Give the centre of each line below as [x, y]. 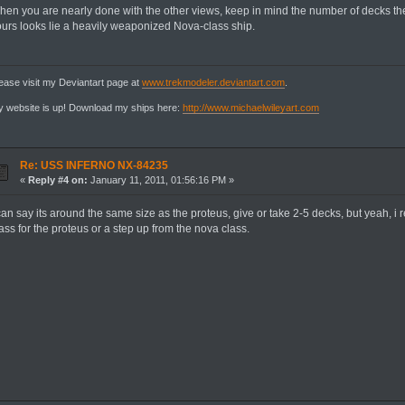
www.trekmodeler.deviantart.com [214, 82]
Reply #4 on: [57, 180]
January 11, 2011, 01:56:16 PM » [160, 180]
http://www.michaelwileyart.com [251, 107]
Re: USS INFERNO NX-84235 [94, 166]
